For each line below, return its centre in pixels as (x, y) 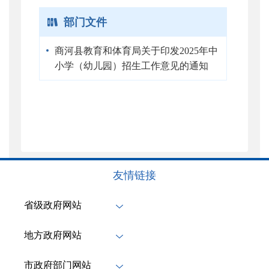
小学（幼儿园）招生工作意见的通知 (131, 65)
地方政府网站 (53, 235)
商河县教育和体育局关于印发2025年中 (136, 50)
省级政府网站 (53, 205)
